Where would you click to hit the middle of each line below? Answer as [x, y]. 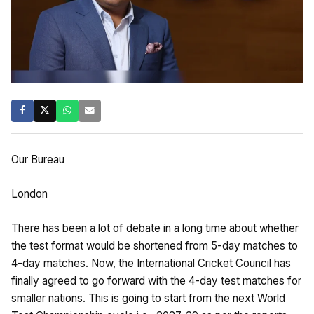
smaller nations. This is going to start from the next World [148, 298]
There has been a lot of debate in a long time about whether [155, 228]
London [29, 193]
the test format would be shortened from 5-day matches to [155, 245]
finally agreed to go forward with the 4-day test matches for [156, 280]
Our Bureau [38, 159]
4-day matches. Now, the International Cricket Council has [151, 263]
